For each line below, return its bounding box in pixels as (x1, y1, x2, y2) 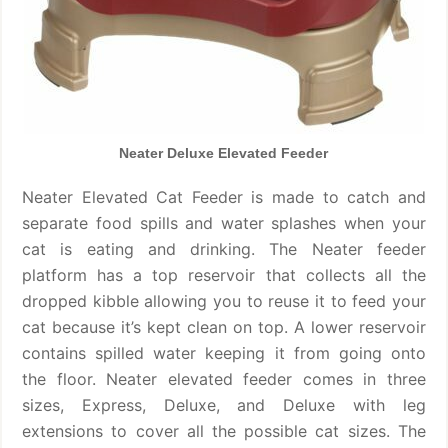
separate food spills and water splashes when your (22, 212, 426, 233)
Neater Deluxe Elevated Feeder (119, 144, 329, 161)
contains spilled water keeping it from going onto (22, 342, 426, 363)
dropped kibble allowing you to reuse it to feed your (22, 290, 426, 311)
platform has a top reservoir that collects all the (22, 264, 426, 285)
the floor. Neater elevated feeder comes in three (22, 368, 426, 389)
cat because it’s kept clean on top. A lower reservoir (22, 316, 426, 337)
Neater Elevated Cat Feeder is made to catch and (22, 186, 426, 207)
